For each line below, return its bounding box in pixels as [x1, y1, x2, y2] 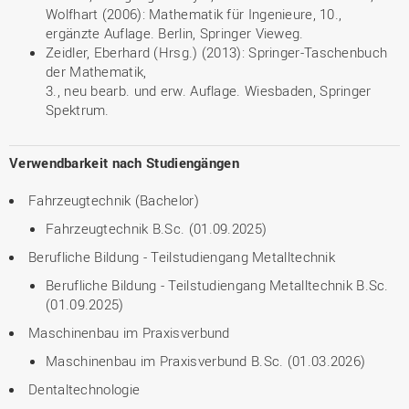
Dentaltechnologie [28, 380, 141, 398]
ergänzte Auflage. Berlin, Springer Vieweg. [46, 24, 304, 42]
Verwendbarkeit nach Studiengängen [9, 153, 239, 172]
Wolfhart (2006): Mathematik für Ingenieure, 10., [46, 5, 342, 23]
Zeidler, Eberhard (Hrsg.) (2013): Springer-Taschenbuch [46, 43, 388, 61]
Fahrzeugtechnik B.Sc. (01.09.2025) [46, 219, 267, 237]
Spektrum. [46, 100, 110, 119]
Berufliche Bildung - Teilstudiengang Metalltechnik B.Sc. [46, 276, 389, 294]
